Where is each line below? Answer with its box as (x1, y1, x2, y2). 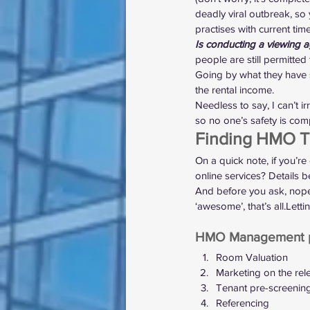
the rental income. (195, 84, 274, 95)
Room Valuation (216, 251, 288, 263)
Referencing (216, 297, 269, 309)
